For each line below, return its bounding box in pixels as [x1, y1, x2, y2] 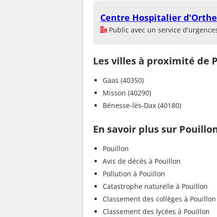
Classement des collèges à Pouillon [103, 194, 216, 203]
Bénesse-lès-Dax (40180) [103, 100, 181, 110]
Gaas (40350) [103, 75, 144, 85]
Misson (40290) [103, 88, 151, 97]
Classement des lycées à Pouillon [103, 206, 210, 216]
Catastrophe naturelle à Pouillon [103, 181, 208, 191]
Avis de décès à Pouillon [103, 156, 181, 166]
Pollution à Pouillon [103, 169, 165, 178]
